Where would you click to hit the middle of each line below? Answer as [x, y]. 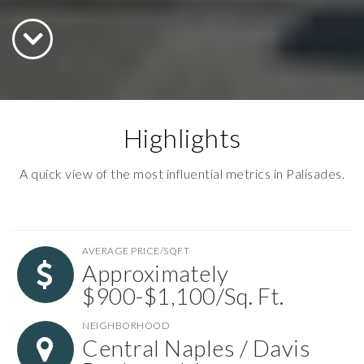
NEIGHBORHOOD [126, 325]
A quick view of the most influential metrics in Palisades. [182, 173]
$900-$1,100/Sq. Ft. [183, 295]
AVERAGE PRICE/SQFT [136, 250]
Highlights [182, 137]
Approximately [156, 273]
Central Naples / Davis [196, 347]
